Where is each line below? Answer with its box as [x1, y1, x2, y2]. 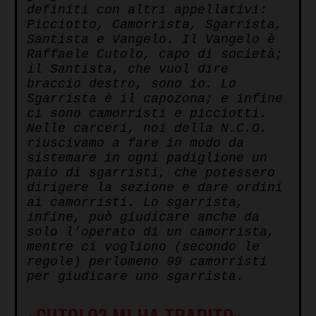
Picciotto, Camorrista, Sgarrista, [27, 18, 283, 32]
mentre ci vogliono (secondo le [27, 240, 260, 255]
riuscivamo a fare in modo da [27, 136, 244, 151]
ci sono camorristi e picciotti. [27, 107, 267, 121]
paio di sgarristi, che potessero [27, 166, 275, 181]
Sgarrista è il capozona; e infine [27, 92, 283, 107]
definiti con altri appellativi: [27, 3, 267, 18]
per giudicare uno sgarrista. [27, 269, 244, 284]
